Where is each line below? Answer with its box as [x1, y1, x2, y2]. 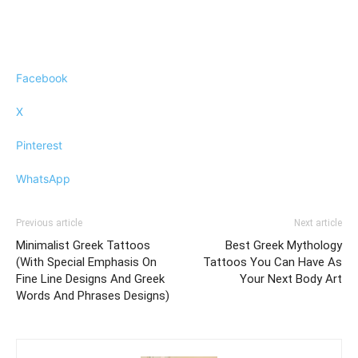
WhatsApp [16, 172, 70, 186]
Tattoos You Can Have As [203, 255, 342, 270]
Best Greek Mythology [225, 238, 342, 253]
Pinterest [16, 138, 62, 153]
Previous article [16, 217, 82, 229]
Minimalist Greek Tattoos [16, 238, 150, 253]
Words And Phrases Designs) [16, 288, 169, 304]
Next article [294, 217, 342, 229]
